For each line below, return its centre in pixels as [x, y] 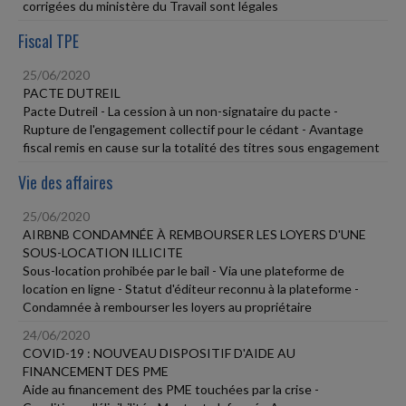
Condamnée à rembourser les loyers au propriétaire [167, 306]
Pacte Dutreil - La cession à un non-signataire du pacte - [180, 111]
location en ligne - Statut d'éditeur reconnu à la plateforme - [191, 288]
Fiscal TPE [48, 40]
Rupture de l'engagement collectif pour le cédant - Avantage [193, 129]
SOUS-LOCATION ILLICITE [103, 252]
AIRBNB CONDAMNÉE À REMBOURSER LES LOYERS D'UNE [194, 234]
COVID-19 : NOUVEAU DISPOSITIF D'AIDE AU [159, 353]
